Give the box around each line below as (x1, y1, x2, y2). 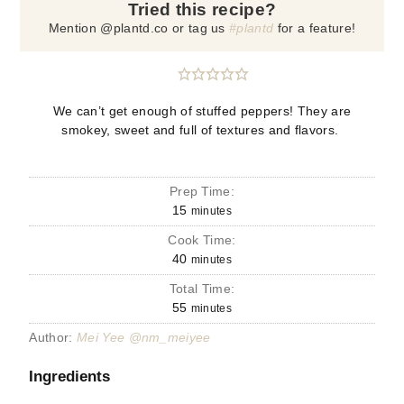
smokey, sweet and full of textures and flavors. (61, 123, 343, 138)
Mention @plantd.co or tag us (48, 21, 230, 36)
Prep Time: (169, 184, 235, 199)
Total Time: (169, 281, 235, 297)
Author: (29, 330, 77, 345)
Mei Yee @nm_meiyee (76, 330, 211, 345)
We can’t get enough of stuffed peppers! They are (52, 104, 352, 119)
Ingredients (29, 366, 111, 385)
